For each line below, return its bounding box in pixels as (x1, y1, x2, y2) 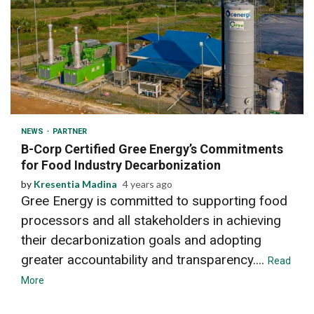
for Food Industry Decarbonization (21, 157, 221, 172)
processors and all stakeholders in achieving (21, 212, 281, 228)
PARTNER (53, 126, 87, 136)
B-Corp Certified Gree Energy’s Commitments (21, 141, 283, 156)
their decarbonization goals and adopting (21, 231, 261, 248)
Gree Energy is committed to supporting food (21, 192, 287, 209)
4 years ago (123, 177, 172, 190)
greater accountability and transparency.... (21, 251, 268, 268)
